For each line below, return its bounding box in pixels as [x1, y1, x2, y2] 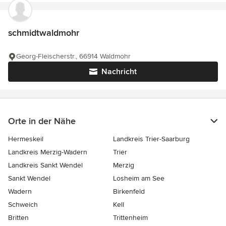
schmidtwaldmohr [8, 27, 79, 38]
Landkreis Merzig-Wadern [8, 148, 87, 156]
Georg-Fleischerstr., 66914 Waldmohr [16, 52, 131, 61]
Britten [8, 213, 29, 222]
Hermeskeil [8, 135, 43, 143]
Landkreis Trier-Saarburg [113, 135, 190, 143]
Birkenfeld [113, 187, 145, 196]
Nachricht [101, 67, 137, 77]
